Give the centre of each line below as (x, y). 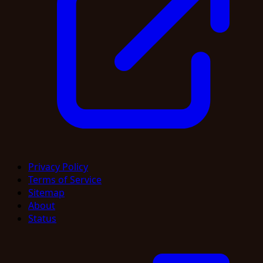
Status (42, 218)
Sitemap (46, 192)
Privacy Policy (58, 166)
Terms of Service (65, 179)
